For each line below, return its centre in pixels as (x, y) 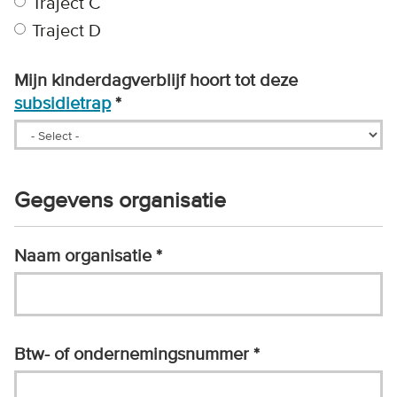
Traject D (66, 31)
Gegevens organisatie (120, 200)
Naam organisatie (85, 256)
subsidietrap (62, 103)
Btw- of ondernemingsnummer (134, 354)
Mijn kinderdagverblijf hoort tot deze (156, 80)
